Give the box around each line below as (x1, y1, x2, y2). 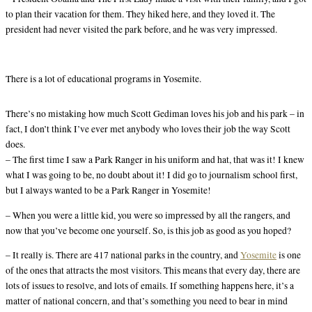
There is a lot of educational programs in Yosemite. (6, 72, 201, 86)
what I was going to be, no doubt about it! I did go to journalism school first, (6, 168, 297, 181)
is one (276, 249, 301, 262)
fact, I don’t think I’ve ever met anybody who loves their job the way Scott (6, 122, 290, 135)
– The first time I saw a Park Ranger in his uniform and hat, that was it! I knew (6, 153, 304, 166)
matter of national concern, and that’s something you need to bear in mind (6, 295, 288, 308)
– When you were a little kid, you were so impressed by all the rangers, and (6, 208, 290, 221)
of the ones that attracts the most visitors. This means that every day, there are (6, 264, 300, 277)
